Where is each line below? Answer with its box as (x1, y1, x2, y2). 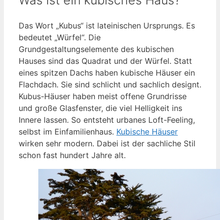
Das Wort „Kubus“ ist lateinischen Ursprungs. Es (19, 20, 195, 30)
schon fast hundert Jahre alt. (19, 150, 126, 160)
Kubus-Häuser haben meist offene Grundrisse (19, 91, 187, 101)
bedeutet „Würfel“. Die (19, 32, 101, 42)
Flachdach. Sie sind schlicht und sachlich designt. (19, 79, 201, 89)
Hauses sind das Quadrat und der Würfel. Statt (19, 55, 192, 66)
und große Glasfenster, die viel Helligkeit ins (19, 103, 182, 113)
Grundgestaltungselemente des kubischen (19, 44, 174, 54)
